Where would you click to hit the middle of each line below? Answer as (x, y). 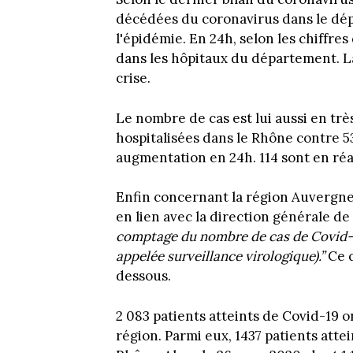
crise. (133, 78)
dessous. (143, 276)
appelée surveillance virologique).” (220, 256)
